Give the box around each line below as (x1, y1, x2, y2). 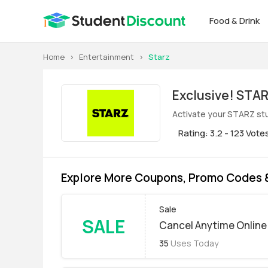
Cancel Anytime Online (159, 218, 267, 232)
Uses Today (170, 237, 218, 249)
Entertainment (79, 51, 134, 62)
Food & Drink (209, 14, 261, 27)
